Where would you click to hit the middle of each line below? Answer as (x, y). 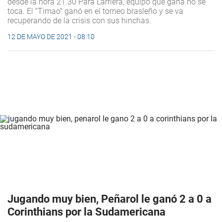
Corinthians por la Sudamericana (86, 212)
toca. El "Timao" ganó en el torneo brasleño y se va (95, 11)
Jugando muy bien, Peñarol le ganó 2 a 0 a (110, 199)
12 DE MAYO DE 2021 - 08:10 (51, 36)
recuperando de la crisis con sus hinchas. (79, 20)
